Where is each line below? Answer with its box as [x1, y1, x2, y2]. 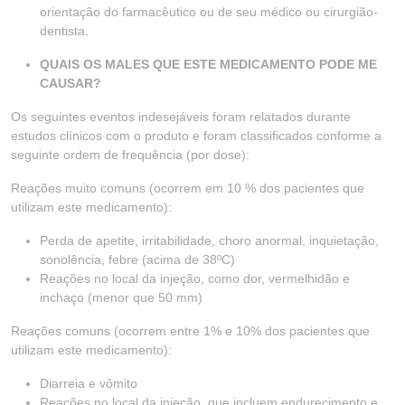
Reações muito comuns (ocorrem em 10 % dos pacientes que [11, 181, 364, 195]
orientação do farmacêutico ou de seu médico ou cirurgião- [40, 5, 378, 19]
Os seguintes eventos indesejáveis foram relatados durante [11, 109, 351, 124]
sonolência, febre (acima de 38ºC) [40, 252, 235, 267]
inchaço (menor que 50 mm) [40, 290, 202, 305]
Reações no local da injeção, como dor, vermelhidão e [40, 271, 350, 286]
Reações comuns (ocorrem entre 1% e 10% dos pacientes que [11, 324, 370, 338]
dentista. [40, 24, 89, 38]
